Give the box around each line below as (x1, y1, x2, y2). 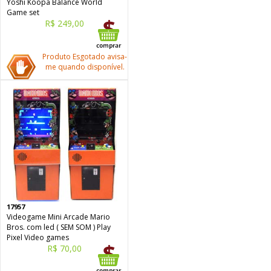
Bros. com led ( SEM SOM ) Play (7, 222, 111, 232)
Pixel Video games (7, 232, 69, 243)
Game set (7, 7, 39, 18)
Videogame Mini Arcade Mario (7, 212, 110, 222)
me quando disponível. (45, 62, 125, 72)
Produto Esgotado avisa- (42, 51, 127, 62)
